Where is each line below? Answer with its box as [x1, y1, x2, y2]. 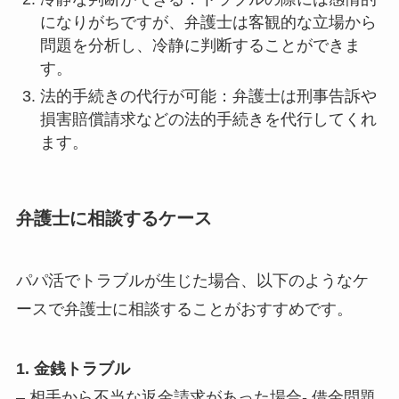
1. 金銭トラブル [15, 360, 130, 379]
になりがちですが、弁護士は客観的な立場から [39, 13, 377, 32]
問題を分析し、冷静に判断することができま [39, 37, 361, 55]
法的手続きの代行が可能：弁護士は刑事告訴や [39, 86, 377, 105]
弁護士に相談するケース [15, 208, 212, 229]
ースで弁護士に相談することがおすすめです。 [15, 299, 353, 318]
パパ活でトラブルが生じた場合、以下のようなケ [15, 271, 369, 289]
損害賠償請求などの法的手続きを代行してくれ [39, 110, 377, 128]
